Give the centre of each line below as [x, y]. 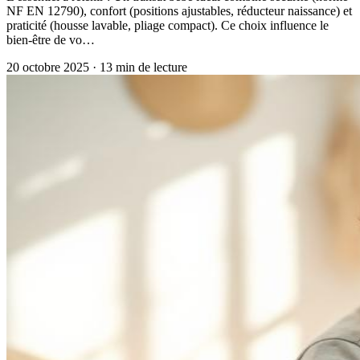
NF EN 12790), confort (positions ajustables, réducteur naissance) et [179, 10]
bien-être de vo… [51, 39]
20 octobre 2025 [48, 67]
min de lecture [150, 67]
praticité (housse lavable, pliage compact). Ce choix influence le [168, 25]
